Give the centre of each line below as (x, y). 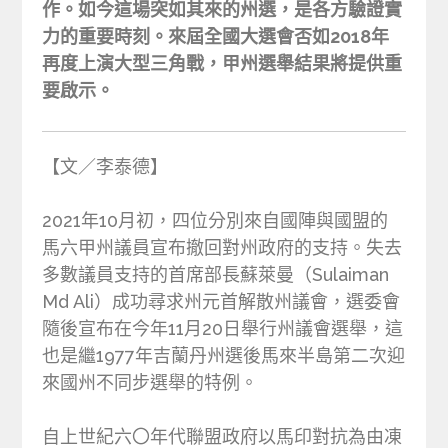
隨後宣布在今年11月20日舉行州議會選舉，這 (223, 328)
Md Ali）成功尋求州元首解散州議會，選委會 (221, 301)
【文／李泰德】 (105, 166)
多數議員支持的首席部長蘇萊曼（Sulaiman (216, 274)
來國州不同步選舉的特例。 (150, 382)
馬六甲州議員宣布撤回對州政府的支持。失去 (222, 247)
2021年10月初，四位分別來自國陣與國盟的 (215, 220)
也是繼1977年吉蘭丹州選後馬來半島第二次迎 (224, 355)
